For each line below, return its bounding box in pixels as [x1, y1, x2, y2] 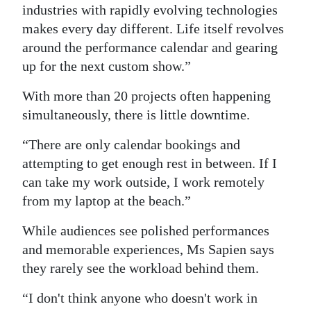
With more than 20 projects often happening [22, 88, 271, 104]
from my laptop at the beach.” [22, 193, 191, 209]
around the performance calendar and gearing [22, 40, 278, 56]
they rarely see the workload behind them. [22, 260, 259, 276]
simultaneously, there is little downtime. [22, 107, 250, 123]
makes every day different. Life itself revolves [22, 21, 284, 37]
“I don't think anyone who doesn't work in [22, 290, 258, 306]
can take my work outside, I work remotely [22, 174, 264, 190]
